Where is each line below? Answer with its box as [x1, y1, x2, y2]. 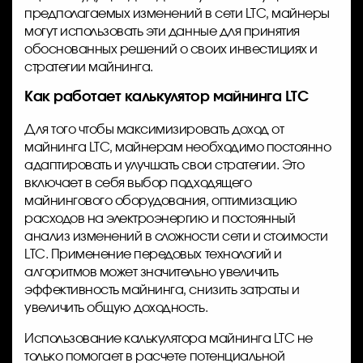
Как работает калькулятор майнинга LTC [24, 89, 309, 105]
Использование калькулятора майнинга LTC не [24, 331, 313, 345]
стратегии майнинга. [24, 60, 153, 74]
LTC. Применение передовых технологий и [24, 247, 282, 261]
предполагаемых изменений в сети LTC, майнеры [24, 6, 330, 20]
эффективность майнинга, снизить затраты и [24, 283, 300, 297]
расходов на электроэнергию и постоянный [24, 211, 296, 225]
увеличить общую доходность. [24, 301, 208, 314]
